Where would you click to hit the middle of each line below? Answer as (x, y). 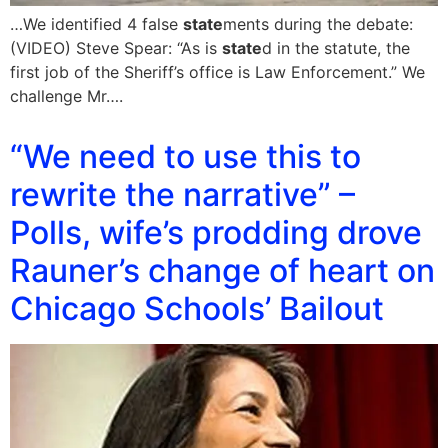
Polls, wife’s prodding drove (216, 232)
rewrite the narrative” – (182, 194)
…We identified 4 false (96, 23)
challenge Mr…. (66, 95)
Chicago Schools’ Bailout (197, 308)
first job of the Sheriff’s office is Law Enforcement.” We (217, 71)
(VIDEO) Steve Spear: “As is (116, 47)
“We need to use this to (185, 156)
